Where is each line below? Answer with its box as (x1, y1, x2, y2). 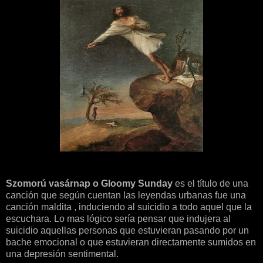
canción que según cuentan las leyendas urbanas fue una (6, 190, 246, 201)
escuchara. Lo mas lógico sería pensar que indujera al (6, 214, 231, 224)
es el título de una (175, 178, 248, 189)
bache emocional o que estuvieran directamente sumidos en (6, 237, 256, 248)
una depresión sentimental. (6, 249, 119, 259)
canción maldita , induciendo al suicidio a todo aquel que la (6, 202, 252, 213)
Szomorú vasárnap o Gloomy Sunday (6, 178, 175, 189)
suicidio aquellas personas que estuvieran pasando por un (6, 225, 249, 236)
